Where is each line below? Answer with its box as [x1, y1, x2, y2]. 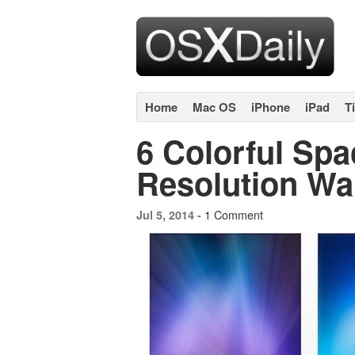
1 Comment [204, 206, 263, 223]
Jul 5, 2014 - [136, 207, 204, 223]
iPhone [251, 98, 290, 116]
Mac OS [193, 98, 236, 116]
